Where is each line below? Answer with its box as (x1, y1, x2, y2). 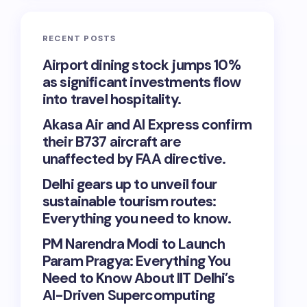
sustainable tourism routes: (42, 192, 217, 211)
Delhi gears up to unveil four (42, 175, 217, 194)
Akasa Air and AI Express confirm (42, 115, 252, 134)
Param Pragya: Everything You (42, 251, 231, 271)
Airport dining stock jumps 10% (42, 56, 241, 75)
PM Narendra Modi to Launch (42, 234, 225, 254)
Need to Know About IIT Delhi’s (42, 269, 234, 288)
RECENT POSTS (42, 33, 116, 44)
